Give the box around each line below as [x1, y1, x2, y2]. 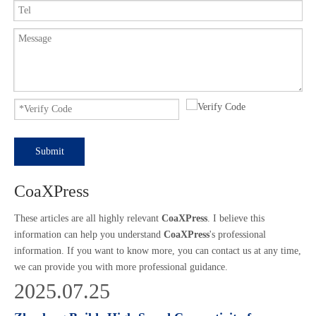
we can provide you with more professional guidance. [14, 262, 228, 272]
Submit [35, 146, 64, 157]
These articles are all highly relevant [14, 213, 162, 224]
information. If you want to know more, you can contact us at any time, [14, 245, 301, 256]
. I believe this [207, 213, 265, 224]
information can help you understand [14, 229, 164, 240]
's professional [209, 229, 266, 240]
